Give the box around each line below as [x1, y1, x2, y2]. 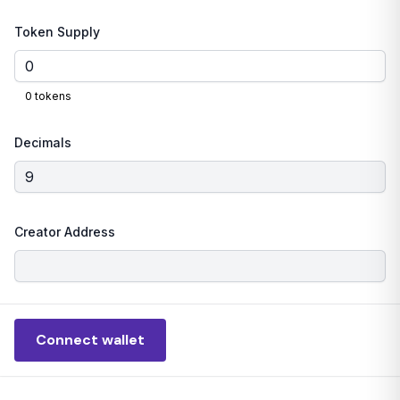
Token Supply [14, 24, 100, 39]
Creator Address [14, 224, 115, 239]
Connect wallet [36, 330, 145, 349]
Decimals [14, 135, 71, 150]
